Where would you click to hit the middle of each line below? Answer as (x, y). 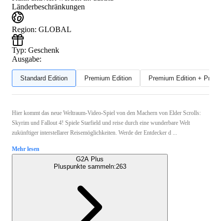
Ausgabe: (27, 59)
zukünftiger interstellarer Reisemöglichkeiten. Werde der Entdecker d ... (94, 132)
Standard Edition (44, 78)
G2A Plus (90, 159)
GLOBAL (55, 29)
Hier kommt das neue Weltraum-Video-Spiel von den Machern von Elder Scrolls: (106, 113)
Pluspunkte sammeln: (85, 166)
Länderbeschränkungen (48, 6)
